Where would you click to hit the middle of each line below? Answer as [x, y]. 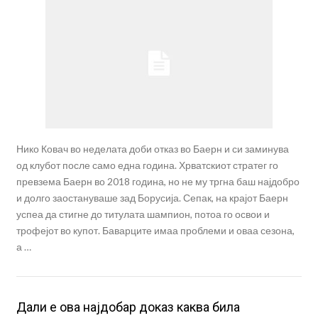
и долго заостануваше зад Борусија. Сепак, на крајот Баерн [152, 197]
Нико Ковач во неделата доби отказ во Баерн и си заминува [152, 148]
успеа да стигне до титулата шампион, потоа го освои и [143, 214]
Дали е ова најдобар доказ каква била [128, 307]
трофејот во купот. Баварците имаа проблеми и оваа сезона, [155, 230]
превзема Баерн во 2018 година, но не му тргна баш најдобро [158, 181]
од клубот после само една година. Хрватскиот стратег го [147, 165]
